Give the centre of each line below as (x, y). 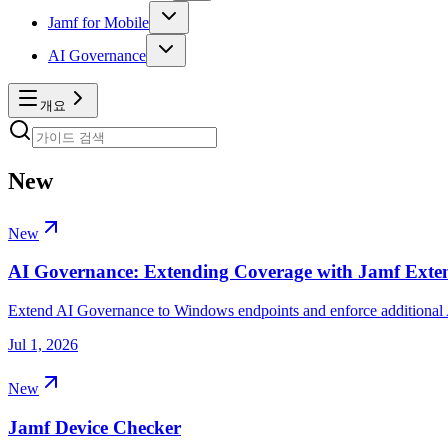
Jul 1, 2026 (43, 345)
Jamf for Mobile (98, 22)
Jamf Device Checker (94, 427)
